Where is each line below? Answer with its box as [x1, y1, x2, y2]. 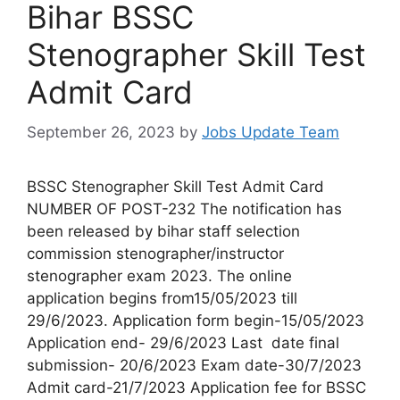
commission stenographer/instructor [27, 244, 284, 262]
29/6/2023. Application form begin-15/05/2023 [27, 311, 364, 329]
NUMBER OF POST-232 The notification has [27, 199, 342, 218]
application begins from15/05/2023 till [27, 288, 297, 307]
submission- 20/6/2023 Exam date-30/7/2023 [27, 355, 362, 374]
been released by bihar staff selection [27, 221, 300, 240]
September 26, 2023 [27, 122, 175, 141]
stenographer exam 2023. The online [27, 266, 292, 285]
